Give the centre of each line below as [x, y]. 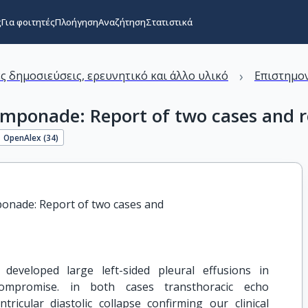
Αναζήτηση [122, 22]
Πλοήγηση [76, 22]
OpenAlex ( [25, 137]
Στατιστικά [169, 22]
